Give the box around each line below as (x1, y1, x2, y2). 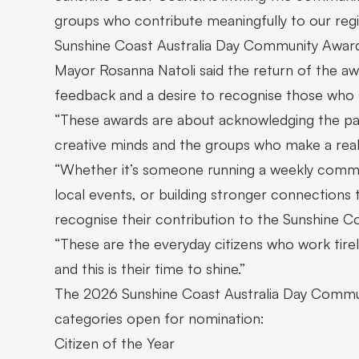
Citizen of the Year (54, 333, 175, 352)
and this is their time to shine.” (54, 259, 245, 277)
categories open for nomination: (54, 309, 264, 327)
